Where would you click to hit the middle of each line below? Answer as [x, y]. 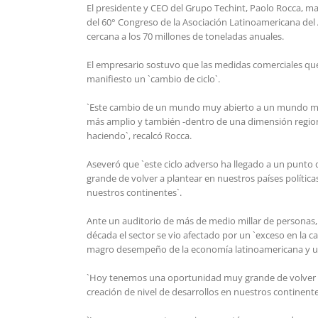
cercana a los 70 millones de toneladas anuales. [185, 36]
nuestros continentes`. [134, 192]
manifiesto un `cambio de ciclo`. [153, 78]
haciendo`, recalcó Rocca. [139, 135]
